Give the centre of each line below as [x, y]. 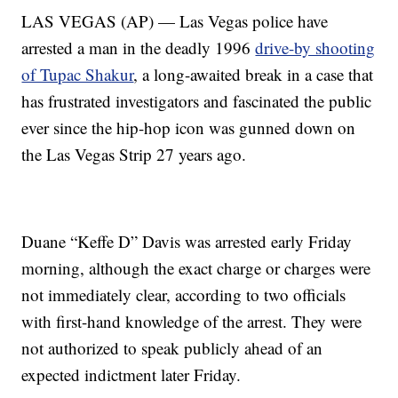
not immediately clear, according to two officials [184, 295]
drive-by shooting [315, 48]
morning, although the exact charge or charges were [196, 268]
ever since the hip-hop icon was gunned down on [189, 128]
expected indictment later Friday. [131, 375]
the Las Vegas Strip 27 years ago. [134, 155]
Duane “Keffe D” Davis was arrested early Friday [187, 242]
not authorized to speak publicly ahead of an [172, 348]
